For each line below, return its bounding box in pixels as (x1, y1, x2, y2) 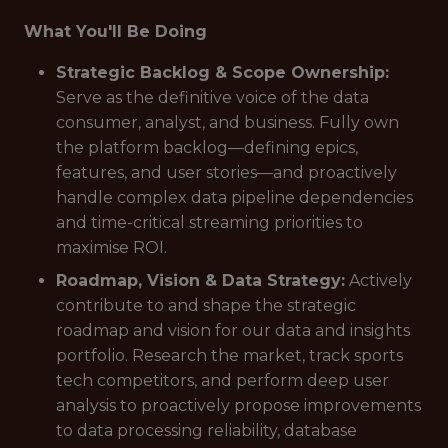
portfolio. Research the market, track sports (56, 346, 403, 365)
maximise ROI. (56, 238, 167, 257)
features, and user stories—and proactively (56, 163, 397, 182)
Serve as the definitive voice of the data (56, 88, 369, 107)
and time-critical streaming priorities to (56, 213, 363, 232)
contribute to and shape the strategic (56, 296, 356, 315)
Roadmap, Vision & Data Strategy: (56, 271, 345, 290)
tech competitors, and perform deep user (56, 371, 389, 390)
